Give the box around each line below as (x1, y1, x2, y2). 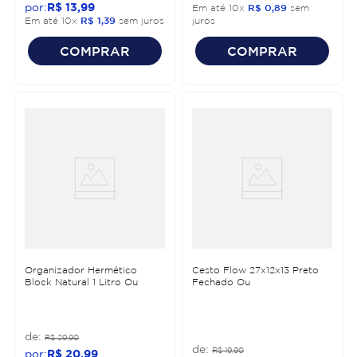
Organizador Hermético (25, 264, 137, 275)
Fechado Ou (192, 276, 250, 287)
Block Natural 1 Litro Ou (25, 276, 138, 287)
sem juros (116, 14, 164, 25)
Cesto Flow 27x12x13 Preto (192, 264, 319, 275)
